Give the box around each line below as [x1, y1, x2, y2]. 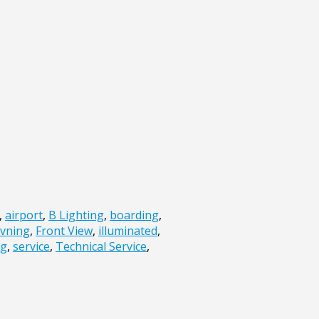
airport [5, 207, 43, 224]
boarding [110, 207, 159, 224]
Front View [36, 223, 93, 239]
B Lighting [48, 207, 104, 224]
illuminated [98, 223, 157, 239]
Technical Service [56, 239, 147, 255]
